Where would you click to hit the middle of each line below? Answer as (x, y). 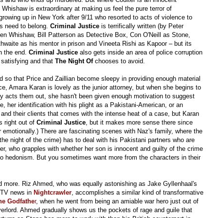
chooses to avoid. (119, 61)
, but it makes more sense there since (139, 123)
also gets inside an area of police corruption (140, 53)
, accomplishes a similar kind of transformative (137, 193)
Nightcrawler (53, 193)
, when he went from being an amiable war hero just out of (117, 201)
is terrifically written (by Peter (141, 26)
